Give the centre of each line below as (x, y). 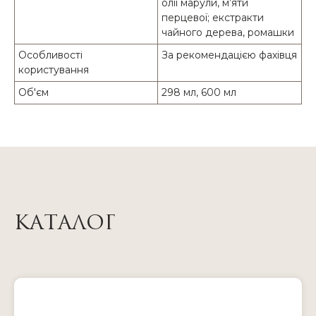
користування (54, 70)
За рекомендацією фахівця (229, 55)
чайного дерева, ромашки (228, 33)
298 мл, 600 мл (199, 93)
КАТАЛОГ (65, 224)
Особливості (50, 55)
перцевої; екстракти (213, 18)
